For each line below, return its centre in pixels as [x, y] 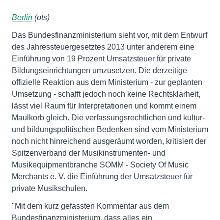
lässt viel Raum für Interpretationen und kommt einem [104, 106]
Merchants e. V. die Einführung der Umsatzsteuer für [102, 177]
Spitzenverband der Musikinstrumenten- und [89, 153]
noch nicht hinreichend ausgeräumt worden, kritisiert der [109, 141]
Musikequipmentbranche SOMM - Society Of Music [100, 165]
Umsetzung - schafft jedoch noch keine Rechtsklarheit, [106, 94]
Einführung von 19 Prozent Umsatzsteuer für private [101, 59]
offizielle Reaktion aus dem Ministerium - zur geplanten [107, 82]
